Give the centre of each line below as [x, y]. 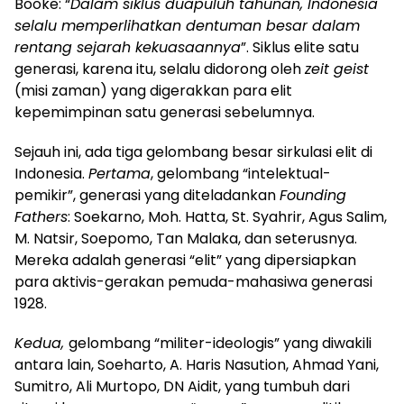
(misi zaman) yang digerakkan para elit [153, 90]
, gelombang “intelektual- [241, 173]
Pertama [119, 173]
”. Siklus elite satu [300, 47]
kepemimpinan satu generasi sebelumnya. [165, 112]
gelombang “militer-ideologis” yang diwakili [220, 343]
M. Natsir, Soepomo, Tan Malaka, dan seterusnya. [186, 238]
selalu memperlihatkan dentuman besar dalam [187, 25]
